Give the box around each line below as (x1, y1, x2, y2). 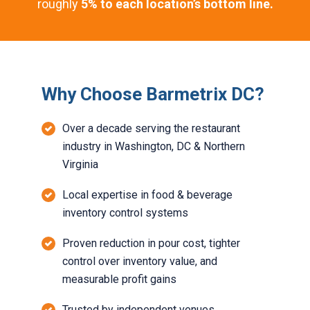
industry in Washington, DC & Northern (62, 140, 245, 154)
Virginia (62, 158, 98, 172)
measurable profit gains (62, 273, 176, 286)
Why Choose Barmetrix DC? (42, 84, 264, 105)
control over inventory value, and (62, 255, 217, 268)
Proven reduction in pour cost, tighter (62, 237, 240, 250)
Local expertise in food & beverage (62, 188, 232, 202)
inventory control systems (62, 206, 188, 220)
